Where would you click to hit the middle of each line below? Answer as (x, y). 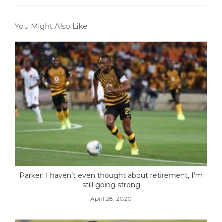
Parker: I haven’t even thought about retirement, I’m (111, 176)
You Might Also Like (51, 26)
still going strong (111, 185)
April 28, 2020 (111, 199)
